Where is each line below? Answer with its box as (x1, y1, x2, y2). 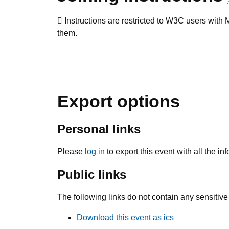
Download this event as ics (77, 213, 174, 222)
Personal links (57, 122, 141, 136)
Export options (57, 91, 180, 111)
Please (57, 147, 85, 156)
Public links (57, 168, 126, 181)
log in (85, 147, 105, 156)
